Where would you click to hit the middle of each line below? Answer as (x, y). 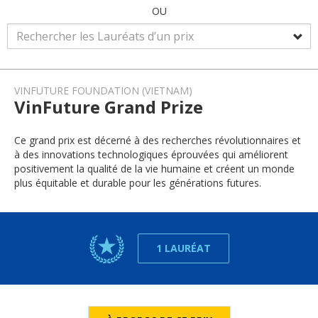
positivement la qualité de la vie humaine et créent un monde (154, 169)
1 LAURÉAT (183, 248)
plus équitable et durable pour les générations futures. (138, 183)
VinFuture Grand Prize (109, 107)
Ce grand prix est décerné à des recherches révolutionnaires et (158, 140)
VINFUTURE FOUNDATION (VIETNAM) (103, 91)
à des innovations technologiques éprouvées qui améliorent (151, 154)
